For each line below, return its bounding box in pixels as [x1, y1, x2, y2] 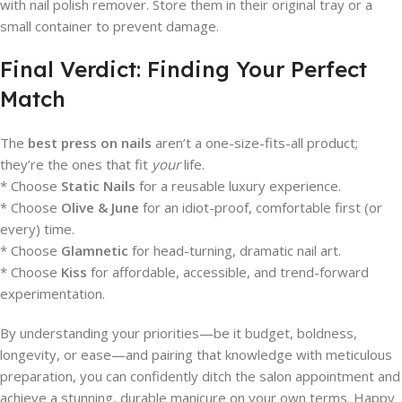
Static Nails [61, 177, 135, 195]
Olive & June [61, 198, 139, 216]
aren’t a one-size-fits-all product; [152, 134, 358, 152]
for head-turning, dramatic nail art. [128, 241, 341, 259]
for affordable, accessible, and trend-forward [87, 263, 369, 281]
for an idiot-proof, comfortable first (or [139, 198, 382, 216]
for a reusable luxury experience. [135, 177, 341, 195]
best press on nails [28, 134, 152, 152]
